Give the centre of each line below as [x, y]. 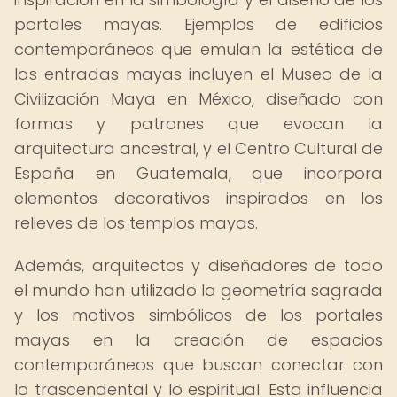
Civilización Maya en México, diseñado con [198, 99]
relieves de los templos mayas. [136, 223]
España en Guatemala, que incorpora [198, 173]
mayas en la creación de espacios [198, 340]
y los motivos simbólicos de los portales [198, 315]
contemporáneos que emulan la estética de [198, 49]
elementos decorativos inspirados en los [198, 198]
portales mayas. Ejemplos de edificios [198, 24]
